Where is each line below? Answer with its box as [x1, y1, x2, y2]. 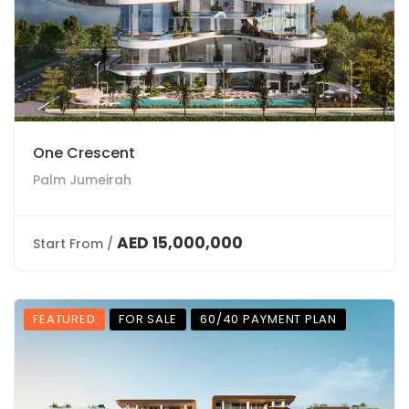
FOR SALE [118, 310, 177, 328]
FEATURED [33, 310, 96, 328]
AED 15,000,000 [117, 232, 243, 254]
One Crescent [33, 142, 135, 163]
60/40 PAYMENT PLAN [199, 310, 337, 328]
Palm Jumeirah [33, 171, 131, 189]
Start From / [33, 235, 113, 253]
